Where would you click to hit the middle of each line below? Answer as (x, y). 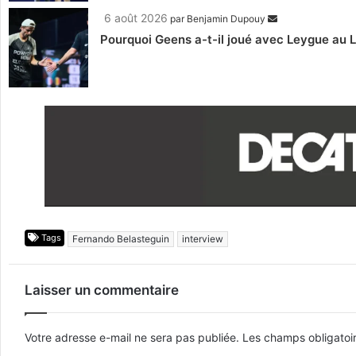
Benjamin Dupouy (226, 19)
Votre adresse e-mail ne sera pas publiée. (132, 337)
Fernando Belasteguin (121, 238)
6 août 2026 (136, 18)
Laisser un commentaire (102, 290)
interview (203, 238)
